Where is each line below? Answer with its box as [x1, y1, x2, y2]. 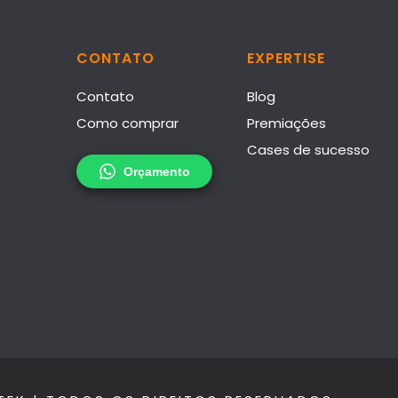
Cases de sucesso [247, 140, 370, 160]
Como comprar [76, 114, 179, 133]
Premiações [247, 114, 326, 133]
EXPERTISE [247, 48, 325, 69]
